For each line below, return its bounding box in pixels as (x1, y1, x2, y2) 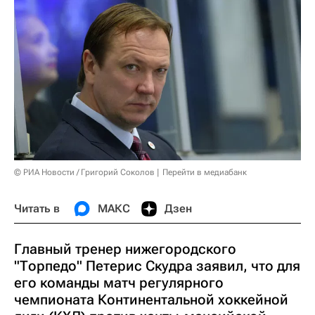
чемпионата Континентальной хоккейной (14, 290, 288, 308)
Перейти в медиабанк (162, 167, 247, 177)
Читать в (14, 201, 60, 215)
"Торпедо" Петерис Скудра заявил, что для (14, 257, 300, 274)
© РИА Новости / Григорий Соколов (14, 167, 155, 177)
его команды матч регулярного (14, 274, 224, 291)
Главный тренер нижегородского (14, 240, 236, 257)
